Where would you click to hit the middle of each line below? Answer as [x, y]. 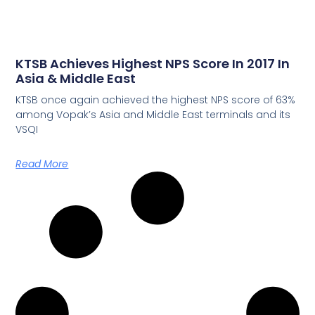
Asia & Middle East [76, 79]
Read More [42, 164]
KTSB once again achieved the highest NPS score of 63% [156, 100]
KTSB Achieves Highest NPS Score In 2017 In [153, 64]
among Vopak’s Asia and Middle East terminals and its [153, 115]
